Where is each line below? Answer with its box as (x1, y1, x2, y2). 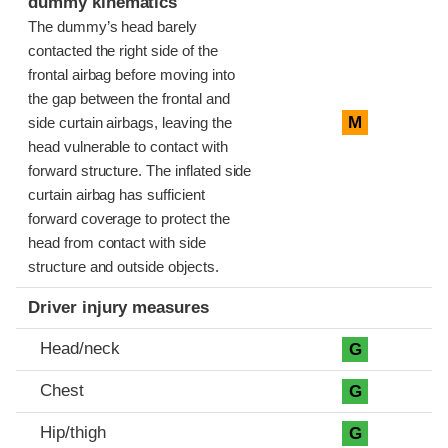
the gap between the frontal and (28, 90, 230, 107)
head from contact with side (28, 234, 206, 251)
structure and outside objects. (28, 258, 219, 275)
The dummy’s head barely (28, 18, 197, 35)
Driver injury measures (28, 297, 210, 317)
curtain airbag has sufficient (28, 186, 205, 203)
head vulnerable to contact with (28, 138, 228, 155)
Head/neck (40, 338, 120, 358)
